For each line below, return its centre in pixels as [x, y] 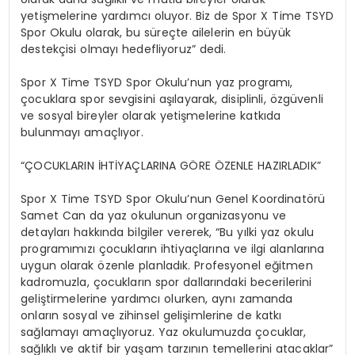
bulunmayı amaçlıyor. [82, 133]
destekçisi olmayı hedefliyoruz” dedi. [124, 50]
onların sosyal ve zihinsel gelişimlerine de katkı [151, 316]
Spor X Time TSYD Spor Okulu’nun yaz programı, [157, 83]
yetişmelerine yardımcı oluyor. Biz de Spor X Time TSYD [177, 16]
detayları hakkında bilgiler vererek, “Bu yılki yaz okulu [167, 233]
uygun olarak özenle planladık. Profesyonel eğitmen [167, 266]
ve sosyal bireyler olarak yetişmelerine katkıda [151, 116]
